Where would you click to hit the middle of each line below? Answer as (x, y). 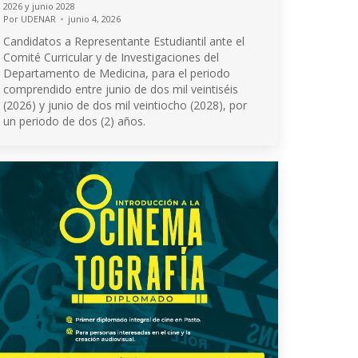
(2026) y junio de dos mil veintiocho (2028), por (125, 105)
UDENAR (38, 19)
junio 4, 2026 (94, 19)
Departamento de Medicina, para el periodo (117, 73)
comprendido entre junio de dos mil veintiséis (121, 89)
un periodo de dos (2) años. (74, 121)
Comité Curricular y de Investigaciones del (111, 57)
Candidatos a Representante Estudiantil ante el (124, 41)
